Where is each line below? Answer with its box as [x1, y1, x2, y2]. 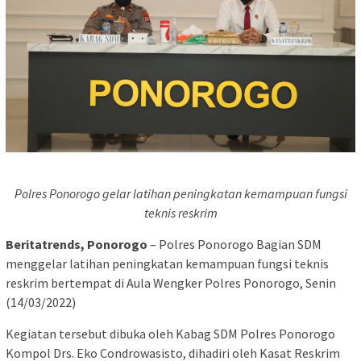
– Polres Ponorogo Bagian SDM [147, 235, 322, 252]
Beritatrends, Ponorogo [6, 235, 147, 252]
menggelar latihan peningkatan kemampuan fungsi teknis [6, 255, 329, 272]
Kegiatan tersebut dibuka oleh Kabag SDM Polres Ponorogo [6, 325, 335, 342]
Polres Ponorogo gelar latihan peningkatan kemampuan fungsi [14, 185, 347, 201]
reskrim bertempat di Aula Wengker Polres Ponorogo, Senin [6, 274, 336, 291]
